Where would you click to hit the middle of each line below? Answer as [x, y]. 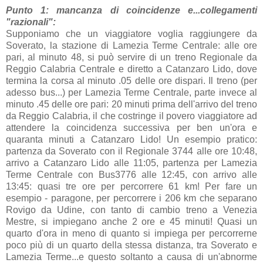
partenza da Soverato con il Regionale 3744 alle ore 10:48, [131, 151]
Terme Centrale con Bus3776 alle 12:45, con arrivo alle [131, 174]
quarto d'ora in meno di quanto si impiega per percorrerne [131, 233]
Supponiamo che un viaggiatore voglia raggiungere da [131, 33]
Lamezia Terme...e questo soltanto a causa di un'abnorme [131, 257]
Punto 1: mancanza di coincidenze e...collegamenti [131, 10]
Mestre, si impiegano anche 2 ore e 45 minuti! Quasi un [131, 221]
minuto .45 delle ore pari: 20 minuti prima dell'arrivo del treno [131, 104]
